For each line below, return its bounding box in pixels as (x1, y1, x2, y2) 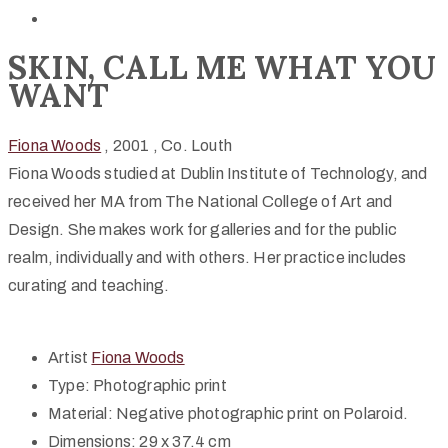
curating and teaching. (8, 276, 170, 294)
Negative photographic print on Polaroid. (116, 404, 409, 422)
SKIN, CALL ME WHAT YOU (8, 47, 436, 89)
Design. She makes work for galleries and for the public (8, 220, 398, 238)
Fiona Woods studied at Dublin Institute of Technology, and (8, 164, 428, 182)
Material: (48, 404, 113, 422)
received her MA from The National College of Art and (8, 192, 393, 210)
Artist (48, 348, 92, 366)
